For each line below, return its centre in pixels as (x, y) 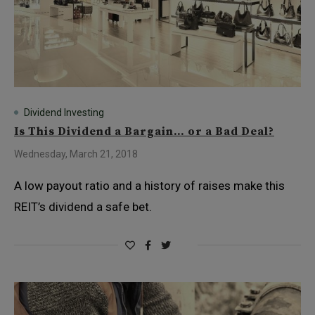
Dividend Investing (64, 112)
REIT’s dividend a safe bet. (83, 207)
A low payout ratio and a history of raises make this (149, 186)
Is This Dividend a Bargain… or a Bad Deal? (144, 131)
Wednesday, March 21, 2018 (76, 154)
